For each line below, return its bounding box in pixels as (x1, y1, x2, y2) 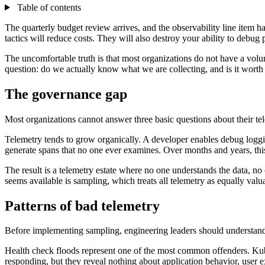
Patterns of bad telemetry (5, 198, 160, 214)
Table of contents (14, 2, 81, 12)
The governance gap (5, 86, 127, 102)
